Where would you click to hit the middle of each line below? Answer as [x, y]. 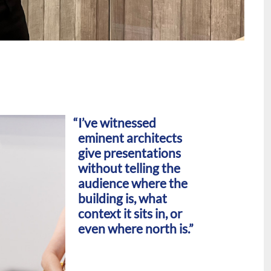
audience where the [133, 183]
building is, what [123, 198]
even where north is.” [136, 229]
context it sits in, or [130, 214]
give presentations [130, 153]
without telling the [129, 168]
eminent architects [130, 138]
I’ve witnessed [117, 123]
